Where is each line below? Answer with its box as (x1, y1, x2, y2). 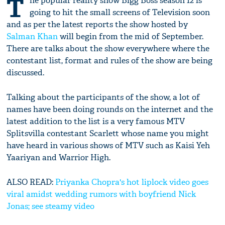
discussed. (7, 67, 45, 78)
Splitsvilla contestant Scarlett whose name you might (7, 128, 209, 139)
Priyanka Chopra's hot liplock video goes (55, 177, 209, 188)
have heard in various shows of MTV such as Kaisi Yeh (7, 140, 210, 151)
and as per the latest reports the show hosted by (7, 19, 188, 30)
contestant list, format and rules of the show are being (7, 55, 213, 66)
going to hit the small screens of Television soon (30, 7, 210, 18)
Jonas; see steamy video (7, 201, 95, 212)
